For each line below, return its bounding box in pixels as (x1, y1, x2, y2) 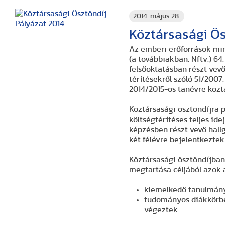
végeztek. (144, 206, 180, 214)
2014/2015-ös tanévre (129, 85, 208, 93)
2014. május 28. (133, 12, 181, 20)
